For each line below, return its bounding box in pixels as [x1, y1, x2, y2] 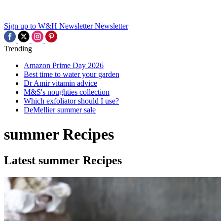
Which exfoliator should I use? [24, 97, 119, 106]
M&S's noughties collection [24, 88, 110, 97]
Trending [4, 44, 32, 53]
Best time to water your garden [24, 70, 119, 79]
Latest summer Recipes [4, 154, 122, 167]
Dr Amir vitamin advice [24, 79, 97, 88]
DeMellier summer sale [24, 106, 96, 114]
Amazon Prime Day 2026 [24, 61, 104, 70]
